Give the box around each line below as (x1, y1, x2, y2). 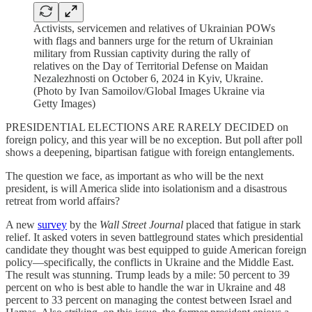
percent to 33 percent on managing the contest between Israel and (6, 294, 292, 306)
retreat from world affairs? (6, 195, 120, 207)
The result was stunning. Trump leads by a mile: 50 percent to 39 (6, 269, 290, 281)
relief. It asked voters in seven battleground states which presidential (6, 231, 303, 243)
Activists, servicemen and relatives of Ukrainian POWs (33, 22, 275, 34)
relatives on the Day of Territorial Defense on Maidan (33, 60, 268, 72)
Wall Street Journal (100, 219, 186, 231)
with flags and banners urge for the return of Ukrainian (33, 35, 273, 47)
